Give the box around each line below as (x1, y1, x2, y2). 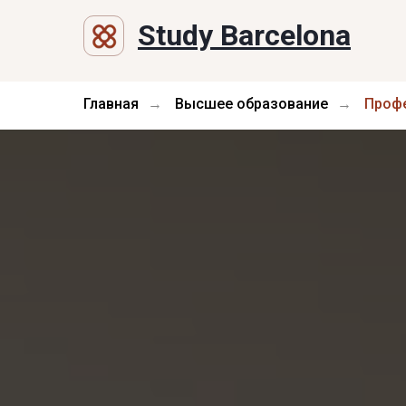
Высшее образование (175, 95, 328, 112)
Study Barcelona (138, 18, 351, 53)
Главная (83, 95, 139, 112)
